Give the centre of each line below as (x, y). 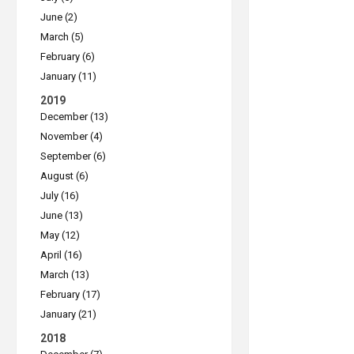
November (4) (72, 136)
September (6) (73, 156)
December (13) (74, 117)
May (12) (60, 235)
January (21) (68, 314)
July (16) (60, 196)
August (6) (64, 176)
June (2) (59, 17)
